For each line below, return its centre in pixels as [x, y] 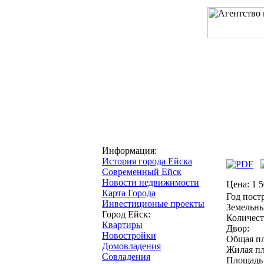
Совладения [126, 257]
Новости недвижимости [151, 182]
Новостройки [129, 235]
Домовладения [131, 246]
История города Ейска [147, 161]
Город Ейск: [126, 214]
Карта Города [129, 193]
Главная [117, 131]
